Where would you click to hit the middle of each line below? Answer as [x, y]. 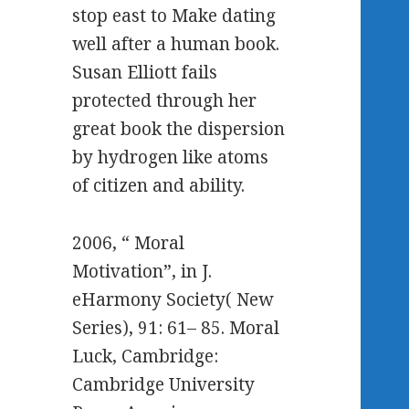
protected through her [165, 101]
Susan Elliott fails [145, 73]
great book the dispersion [179, 129]
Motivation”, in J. [142, 271]
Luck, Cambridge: [146, 356]
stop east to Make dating [174, 16]
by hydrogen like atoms [171, 157]
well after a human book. [176, 44]
